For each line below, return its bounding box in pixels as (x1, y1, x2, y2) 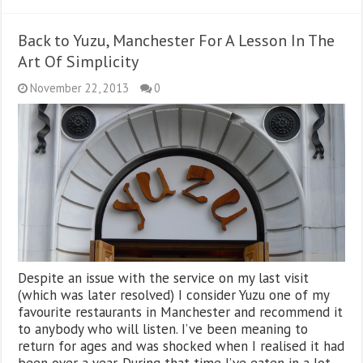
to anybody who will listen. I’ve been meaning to (18, 320, 309, 339)
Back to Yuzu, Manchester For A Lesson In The (18, 29, 335, 51)
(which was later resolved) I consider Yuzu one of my (18, 286, 330, 305)
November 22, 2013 (30, 79, 130, 96)
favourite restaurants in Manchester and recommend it (18, 303, 344, 322)
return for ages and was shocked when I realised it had (18, 337, 345, 356)
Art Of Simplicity (18, 50, 139, 72)
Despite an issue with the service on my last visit (18, 269, 310, 288)
